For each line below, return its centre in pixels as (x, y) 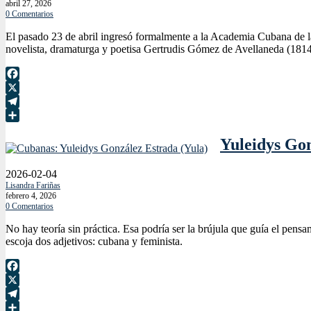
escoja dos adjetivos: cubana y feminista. (94, 242)
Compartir (28, 128)
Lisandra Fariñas (33, 186)
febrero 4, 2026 (31, 196)
